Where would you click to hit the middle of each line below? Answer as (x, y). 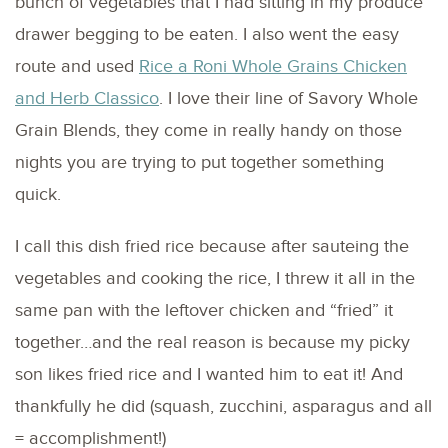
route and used (77, 66)
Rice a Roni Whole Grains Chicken (273, 66)
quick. (38, 194)
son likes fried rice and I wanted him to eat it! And (209, 374)
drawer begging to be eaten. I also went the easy (207, 34)
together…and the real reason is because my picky (212, 342)
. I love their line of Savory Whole (288, 98)
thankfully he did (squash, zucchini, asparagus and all (223, 406)
